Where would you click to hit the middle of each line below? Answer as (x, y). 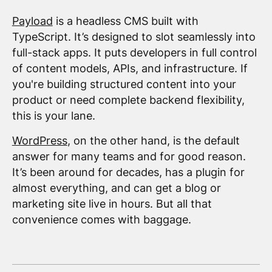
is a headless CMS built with (125, 21)
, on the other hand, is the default (153, 141)
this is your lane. (53, 115)
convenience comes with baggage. (101, 220)
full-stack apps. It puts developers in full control (134, 52)
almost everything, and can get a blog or (116, 188)
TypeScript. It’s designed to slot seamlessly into (134, 36)
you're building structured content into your (124, 84)
